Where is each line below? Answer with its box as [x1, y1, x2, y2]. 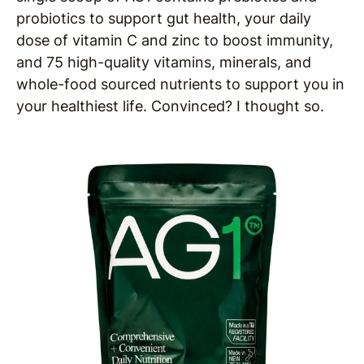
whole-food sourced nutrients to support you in [16, 76, 344, 93]
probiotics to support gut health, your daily [16, 10, 311, 28]
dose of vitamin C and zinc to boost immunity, [16, 32, 333, 50]
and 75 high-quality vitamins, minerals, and [16, 54, 311, 71]
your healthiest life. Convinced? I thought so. [16, 97, 324, 115]
